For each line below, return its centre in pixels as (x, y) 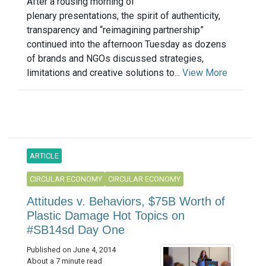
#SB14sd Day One (76, 230)
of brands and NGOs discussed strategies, (115, 59)
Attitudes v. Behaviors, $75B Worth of (126, 202)
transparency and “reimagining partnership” (115, 30)
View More (205, 73)
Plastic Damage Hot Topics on (106, 216)
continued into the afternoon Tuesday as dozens (126, 45)
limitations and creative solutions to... (104, 73)
